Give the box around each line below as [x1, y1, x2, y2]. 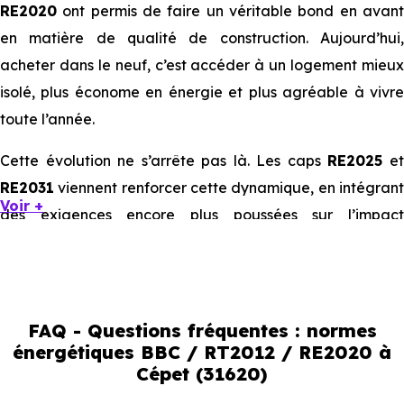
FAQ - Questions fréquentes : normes [27, 319, 377, 342]
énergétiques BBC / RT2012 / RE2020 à [13, 341, 391, 363]
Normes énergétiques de [8, 381, 193, 399]
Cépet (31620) [136, 363, 268, 385]
